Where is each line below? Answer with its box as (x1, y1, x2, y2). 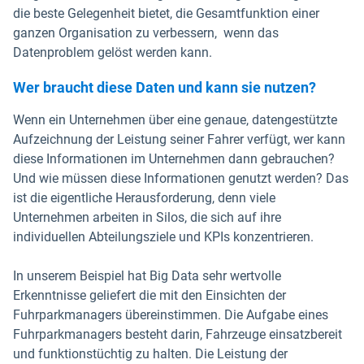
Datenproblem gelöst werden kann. (13, 45, 219, 60)
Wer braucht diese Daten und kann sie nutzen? (13, 79, 316, 96)
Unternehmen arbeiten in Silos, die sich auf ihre (13, 210, 281, 225)
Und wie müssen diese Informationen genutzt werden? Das (13, 171, 349, 186)
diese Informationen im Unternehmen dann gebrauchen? (13, 151, 335, 167)
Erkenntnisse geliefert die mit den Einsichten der (13, 288, 286, 303)
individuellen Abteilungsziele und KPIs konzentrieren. (13, 229, 323, 245)
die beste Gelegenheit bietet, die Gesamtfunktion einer (13, 6, 319, 21)
